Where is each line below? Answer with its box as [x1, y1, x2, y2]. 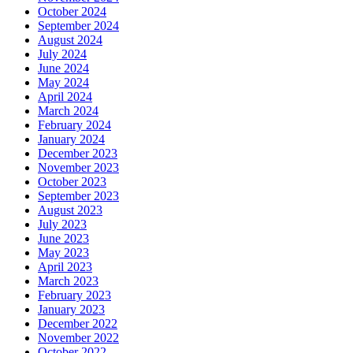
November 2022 [38, 330, 119, 344]
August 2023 [38, 203, 102, 217]
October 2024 [38, 4, 106, 18]
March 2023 [38, 273, 98, 288]
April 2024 [38, 89, 92, 103]
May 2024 [38, 75, 89, 89]
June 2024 [38, 61, 89, 75]
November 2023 [38, 160, 119, 174]
